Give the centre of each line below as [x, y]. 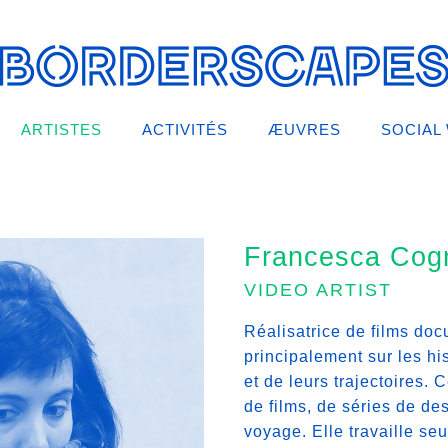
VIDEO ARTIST [317, 290]
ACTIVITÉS [185, 129]
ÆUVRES [304, 129]
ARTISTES [61, 129]
